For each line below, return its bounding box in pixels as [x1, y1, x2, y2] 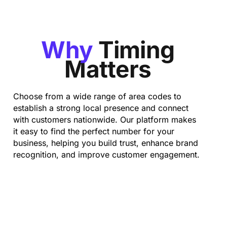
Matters [64, 55, 152, 83]
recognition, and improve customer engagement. [13, 149, 200, 160]
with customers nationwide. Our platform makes [13, 115, 196, 125]
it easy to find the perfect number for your [13, 126, 174, 136]
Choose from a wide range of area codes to [13, 91, 181, 101]
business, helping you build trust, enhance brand [13, 138, 198, 148]
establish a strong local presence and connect [13, 103, 188, 113]
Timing [98, 35, 175, 64]
